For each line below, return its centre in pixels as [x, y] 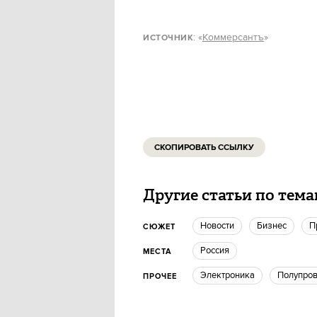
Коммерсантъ [233, 38]
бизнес [275, 226]
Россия [218, 250]
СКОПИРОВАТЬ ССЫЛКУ [204, 148]
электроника [231, 275]
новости [220, 226]
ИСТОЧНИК [168, 38]
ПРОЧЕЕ [160, 277]
